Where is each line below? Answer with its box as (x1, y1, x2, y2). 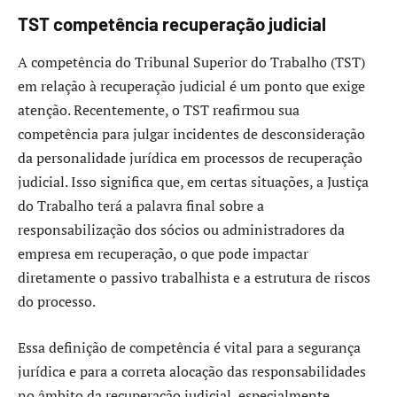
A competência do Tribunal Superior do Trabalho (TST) (18, 52, 365, 73)
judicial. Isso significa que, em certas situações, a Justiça (18, 172, 369, 192)
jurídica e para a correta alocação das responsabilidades (18, 361, 366, 381)
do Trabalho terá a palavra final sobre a (18, 196, 264, 216)
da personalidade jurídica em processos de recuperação (18, 148, 362, 168)
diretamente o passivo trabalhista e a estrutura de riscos (18, 268, 370, 288)
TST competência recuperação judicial (18, 12, 326, 35)
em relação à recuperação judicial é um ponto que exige (18, 76, 365, 97)
